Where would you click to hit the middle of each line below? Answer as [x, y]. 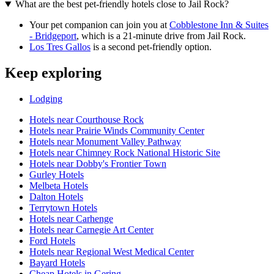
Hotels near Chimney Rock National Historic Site [125, 153]
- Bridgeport [53, 36]
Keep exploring [53, 73]
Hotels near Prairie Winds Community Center [117, 131]
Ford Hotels [52, 241]
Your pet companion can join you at [99, 25]
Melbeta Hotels [59, 186]
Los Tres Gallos [60, 47]
